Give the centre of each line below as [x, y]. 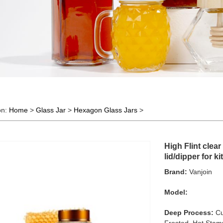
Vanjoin [200, 172]
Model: [176, 192]
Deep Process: [189, 213]
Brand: [176, 172]
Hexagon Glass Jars [106, 110]
